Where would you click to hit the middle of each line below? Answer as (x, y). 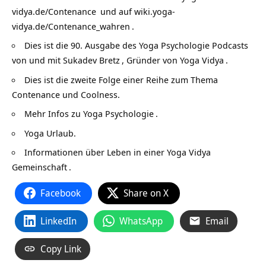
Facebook (61, 193)
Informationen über (66, 152)
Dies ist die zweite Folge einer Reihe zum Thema (121, 79)
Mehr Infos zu (54, 114)
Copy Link (61, 248)
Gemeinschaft (39, 167)
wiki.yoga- (155, 11)
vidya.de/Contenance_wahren (71, 26)
